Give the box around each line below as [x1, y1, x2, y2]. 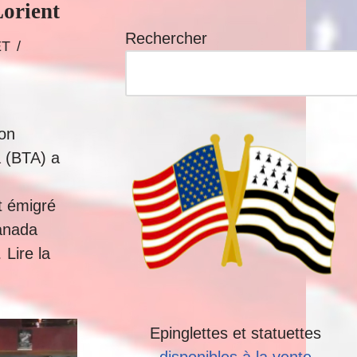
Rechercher [125, 29, 207, 47]
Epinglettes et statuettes [149, 324, 321, 342]
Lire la [7, 245, 50, 262]
